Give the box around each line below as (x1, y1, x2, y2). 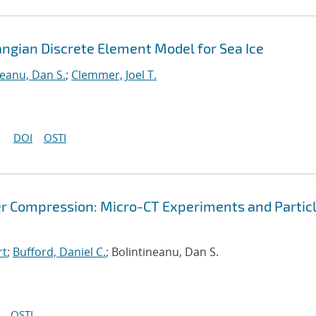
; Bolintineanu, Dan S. (106, 244, 219, 260)
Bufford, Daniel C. (13, 244, 106, 260)
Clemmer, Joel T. (71, 67, 157, 83)
